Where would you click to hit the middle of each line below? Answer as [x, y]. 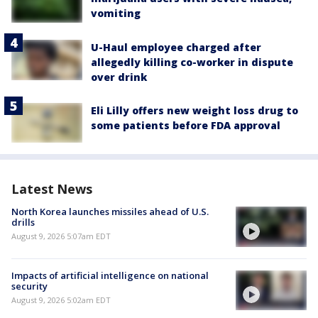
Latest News [52, 189]
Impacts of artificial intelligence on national [110, 275]
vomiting [116, 13]
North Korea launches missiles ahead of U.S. [110, 212]
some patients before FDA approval [186, 126]
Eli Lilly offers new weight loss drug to [194, 111]
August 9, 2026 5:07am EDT [61, 236]
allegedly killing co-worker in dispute [192, 62]
